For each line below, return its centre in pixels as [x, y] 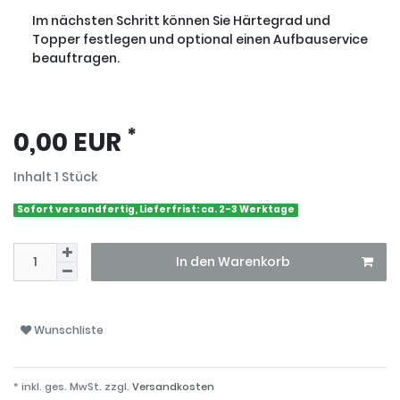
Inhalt [34, 177]
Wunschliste [67, 329]
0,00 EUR [70, 143]
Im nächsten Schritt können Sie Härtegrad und [181, 21]
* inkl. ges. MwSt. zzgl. [71, 387]
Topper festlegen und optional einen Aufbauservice [200, 40]
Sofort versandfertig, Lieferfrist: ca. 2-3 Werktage [156, 210]
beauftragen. [76, 58]
